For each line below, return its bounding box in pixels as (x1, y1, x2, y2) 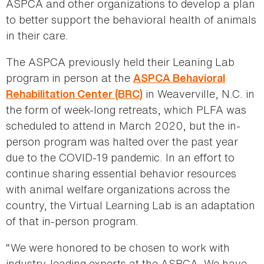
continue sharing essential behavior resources (6, 166, 236, 181)
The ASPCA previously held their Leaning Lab (6, 54, 235, 70)
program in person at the (6, 70, 133, 86)
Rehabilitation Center (6, 87, 113, 102)
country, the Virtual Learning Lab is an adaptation (6, 197, 255, 213)
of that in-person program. (6, 213, 138, 229)
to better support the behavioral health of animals (6, 12, 256, 28)
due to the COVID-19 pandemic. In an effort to (6, 150, 235, 166)
